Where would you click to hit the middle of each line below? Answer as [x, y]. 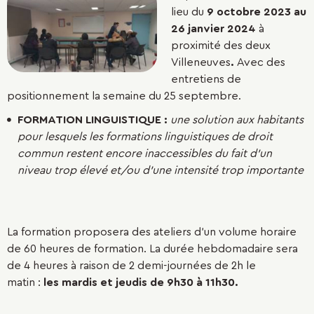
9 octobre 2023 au [257, 12]
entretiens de [206, 79]
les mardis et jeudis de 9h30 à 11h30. [141, 282]
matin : [25, 282]
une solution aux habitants [237, 120]
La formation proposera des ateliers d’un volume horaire [152, 232]
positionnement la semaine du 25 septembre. [127, 96]
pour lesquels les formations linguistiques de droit [145, 137]
